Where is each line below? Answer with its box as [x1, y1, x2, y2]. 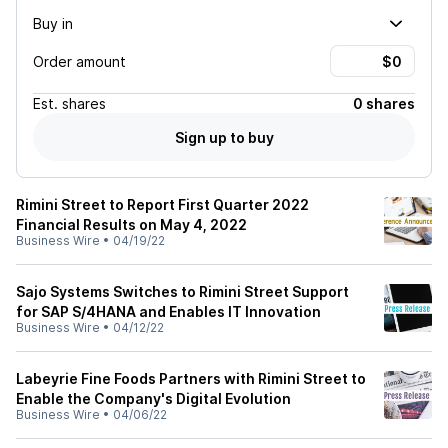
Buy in [33, 14, 73, 32]
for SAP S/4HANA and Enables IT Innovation [16, 303, 321, 320]
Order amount [33, 52, 126, 70]
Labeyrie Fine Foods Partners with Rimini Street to [16, 370, 366, 387]
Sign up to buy [174, 128, 274, 146]
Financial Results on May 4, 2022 [16, 216, 247, 233]
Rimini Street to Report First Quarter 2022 [16, 196, 309, 213]
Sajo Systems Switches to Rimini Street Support [16, 283, 349, 300]
